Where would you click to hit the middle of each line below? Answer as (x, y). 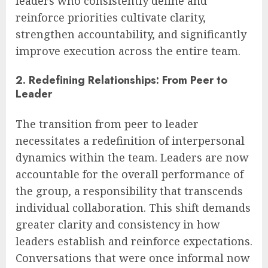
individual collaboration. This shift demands (133, 208)
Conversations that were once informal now (133, 258)
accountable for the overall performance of (130, 174)
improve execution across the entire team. (128, 51)
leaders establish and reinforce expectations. (134, 241)
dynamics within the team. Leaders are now (132, 158)
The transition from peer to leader (107, 124)
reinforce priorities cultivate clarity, (111, 18)
